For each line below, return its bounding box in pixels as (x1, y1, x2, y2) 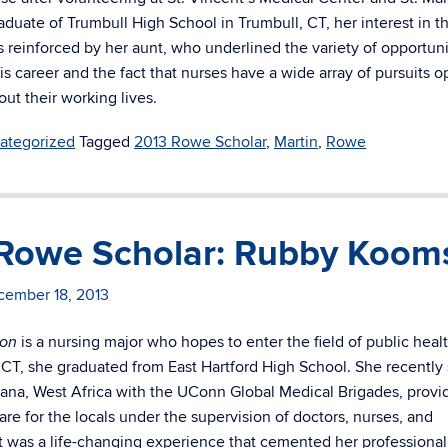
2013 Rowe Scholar (134, 132, 266, 152)
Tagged (79, 132, 134, 152)
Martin (274, 132, 318, 152)
